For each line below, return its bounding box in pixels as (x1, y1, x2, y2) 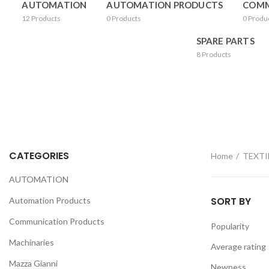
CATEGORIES (9, 149, 69, 163)
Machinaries (9, 237, 54, 247)
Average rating (211, 241, 266, 252)
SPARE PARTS (196, 35, 255, 46)
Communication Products (9, 216, 104, 226)
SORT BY (211, 195, 251, 208)
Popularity (211, 221, 249, 231)
